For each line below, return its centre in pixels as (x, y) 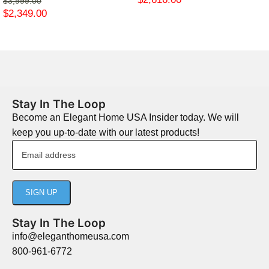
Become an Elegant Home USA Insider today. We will (125, 117)
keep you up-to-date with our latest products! (106, 132)
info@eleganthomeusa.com (71, 236)
